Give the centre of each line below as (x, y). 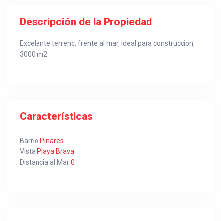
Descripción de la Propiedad (86, 22)
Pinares (51, 141)
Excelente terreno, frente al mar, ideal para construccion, (107, 43)
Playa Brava (55, 151)
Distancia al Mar (44, 162)
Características (56, 116)
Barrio (29, 141)
